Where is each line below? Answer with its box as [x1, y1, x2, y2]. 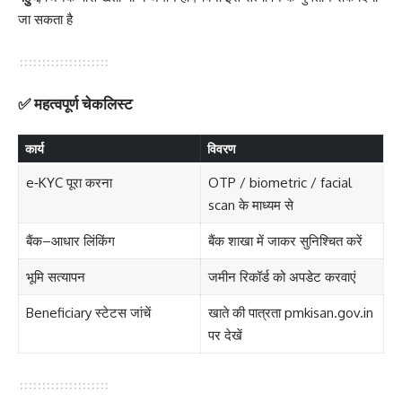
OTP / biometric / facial [207, 173, 352, 191]
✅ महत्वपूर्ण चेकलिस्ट [18, 93, 133, 114]
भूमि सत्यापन [25, 267, 85, 285]
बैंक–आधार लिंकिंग [25, 232, 115, 249]
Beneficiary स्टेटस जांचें [25, 303, 151, 321]
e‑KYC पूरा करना [25, 173, 112, 191]
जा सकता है [18, 11, 74, 29]
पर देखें [207, 326, 242, 344]
